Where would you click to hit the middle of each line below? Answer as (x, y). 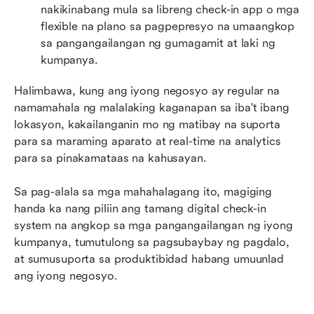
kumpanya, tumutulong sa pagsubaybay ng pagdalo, (152, 242)
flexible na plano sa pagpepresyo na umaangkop (168, 26)
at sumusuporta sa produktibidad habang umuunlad (149, 259)
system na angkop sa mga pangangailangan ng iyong (153, 225)
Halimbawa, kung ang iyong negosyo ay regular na (147, 90)
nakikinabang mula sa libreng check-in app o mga (170, 9)
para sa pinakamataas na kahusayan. (110, 158)
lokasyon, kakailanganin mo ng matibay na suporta (147, 124)
